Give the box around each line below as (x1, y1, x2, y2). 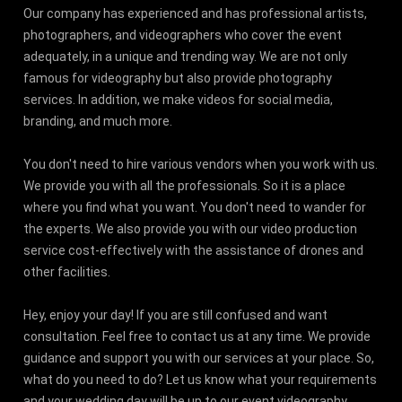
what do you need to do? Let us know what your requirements (23, 371, 378, 387)
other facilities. (23, 264, 111, 279)
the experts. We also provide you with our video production (23, 221, 358, 236)
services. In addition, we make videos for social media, (23, 92, 334, 107)
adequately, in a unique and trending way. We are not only (23, 48, 348, 64)
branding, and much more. (23, 113, 179, 128)
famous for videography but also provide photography (23, 70, 333, 85)
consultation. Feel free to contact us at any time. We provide (23, 328, 371, 344)
